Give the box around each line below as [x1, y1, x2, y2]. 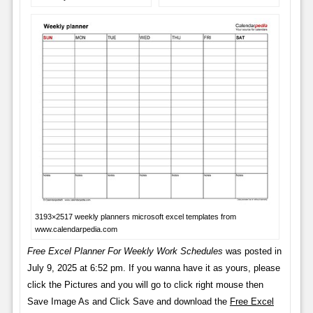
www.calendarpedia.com [34, 225, 117, 234]
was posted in [222, 246, 282, 257]
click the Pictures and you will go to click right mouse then [27, 279, 263, 291]
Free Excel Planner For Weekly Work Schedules [27, 246, 223, 257]
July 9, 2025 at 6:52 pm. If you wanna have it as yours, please [27, 263, 280, 274]
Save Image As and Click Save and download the [27, 296, 230, 307]
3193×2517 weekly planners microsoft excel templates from [34, 212, 236, 221]
